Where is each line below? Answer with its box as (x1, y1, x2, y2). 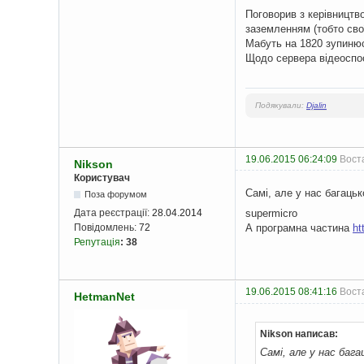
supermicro (245, 206, 297, 219)
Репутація (74, 236, 120, 249)
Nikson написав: (260, 328, 338, 340)
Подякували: (255, 101, 306, 110)
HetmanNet (74, 290, 135, 304)
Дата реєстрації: (74, 207, 152, 219)
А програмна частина (245, 221, 353, 234)
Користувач (74, 172, 130, 184)
